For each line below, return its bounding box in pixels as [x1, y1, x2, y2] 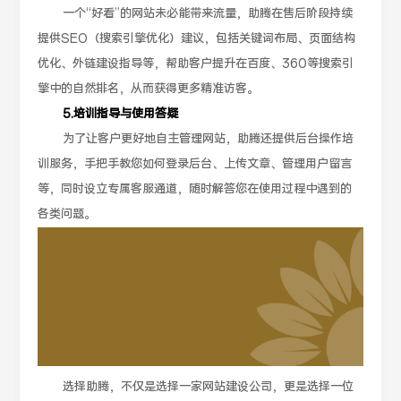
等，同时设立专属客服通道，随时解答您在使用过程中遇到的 [38, 182, 353, 197]
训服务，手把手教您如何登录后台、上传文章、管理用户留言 [38, 157, 353, 172]
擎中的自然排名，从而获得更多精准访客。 [38, 81, 260, 97]
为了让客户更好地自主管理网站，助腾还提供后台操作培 [63, 132, 354, 147]
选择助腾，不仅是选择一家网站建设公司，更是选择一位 [63, 380, 354, 396]
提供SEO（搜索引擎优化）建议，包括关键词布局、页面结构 [38, 31, 356, 47]
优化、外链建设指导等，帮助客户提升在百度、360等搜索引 [38, 56, 354, 72]
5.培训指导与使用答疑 [63, 107, 179, 122]
